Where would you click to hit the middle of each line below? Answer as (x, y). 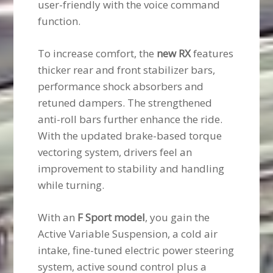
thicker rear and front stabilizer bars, (127, 70)
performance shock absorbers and (121, 87)
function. (59, 21)
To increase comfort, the (97, 54)
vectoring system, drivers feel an (115, 152)
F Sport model (112, 218)
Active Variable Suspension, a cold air (128, 234)
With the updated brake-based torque (130, 136)
